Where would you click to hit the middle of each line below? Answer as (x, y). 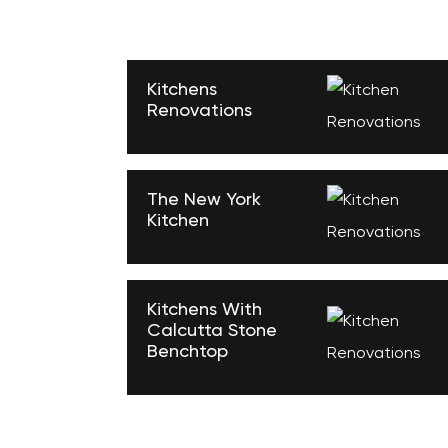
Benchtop (187, 352)
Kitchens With (204, 310)
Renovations (199, 111)
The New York (204, 200)
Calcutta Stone (212, 331)
